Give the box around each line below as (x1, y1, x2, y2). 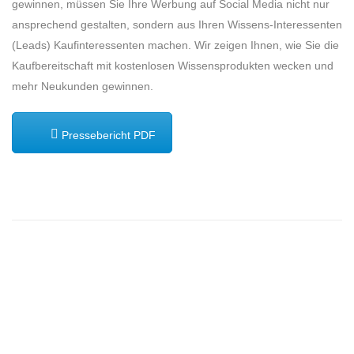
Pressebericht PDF (58, 128, 156, 141)
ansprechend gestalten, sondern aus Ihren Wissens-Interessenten (12, 17, 342, 31)
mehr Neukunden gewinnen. (12, 79, 153, 92)
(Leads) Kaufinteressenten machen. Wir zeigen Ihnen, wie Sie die (12, 38, 339, 51)
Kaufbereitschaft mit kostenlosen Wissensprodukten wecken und (12, 58, 333, 72)
